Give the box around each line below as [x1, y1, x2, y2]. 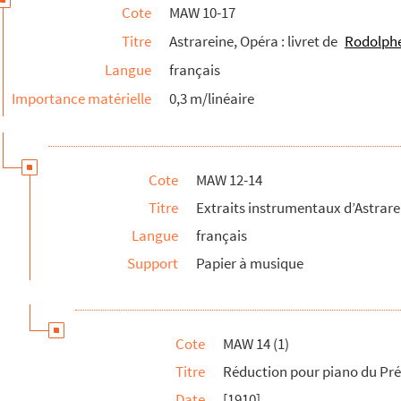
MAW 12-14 [196, 170, 262, 190]
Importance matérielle [12, 89, 151, 108]
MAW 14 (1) [223, 334, 289, 354]
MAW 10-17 [169, 3, 235, 22]
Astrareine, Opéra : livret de [169, 31, 340, 51]
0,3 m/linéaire [169, 89, 254, 108]
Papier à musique [196, 253, 303, 273]
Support [127, 253, 178, 273]
